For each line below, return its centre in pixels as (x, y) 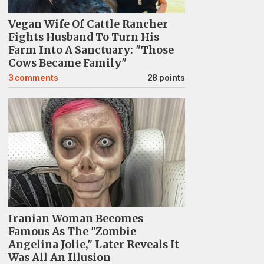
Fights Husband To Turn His (83, 37)
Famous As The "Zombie (72, 232)
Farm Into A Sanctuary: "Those (91, 50)
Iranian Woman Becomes (75, 219)
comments (36, 78)
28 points (166, 78)
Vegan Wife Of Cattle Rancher (88, 24)
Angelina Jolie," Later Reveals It (93, 245)
